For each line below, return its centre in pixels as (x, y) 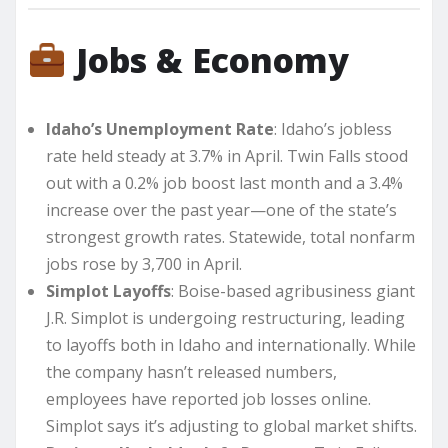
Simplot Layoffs (108, 291)
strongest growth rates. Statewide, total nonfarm (230, 237)
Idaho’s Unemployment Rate (160, 129)
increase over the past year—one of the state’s (221, 210)
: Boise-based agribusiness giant (293, 291)
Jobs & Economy (212, 60)
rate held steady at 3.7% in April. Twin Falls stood (227, 156)
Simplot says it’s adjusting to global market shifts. (231, 426)
